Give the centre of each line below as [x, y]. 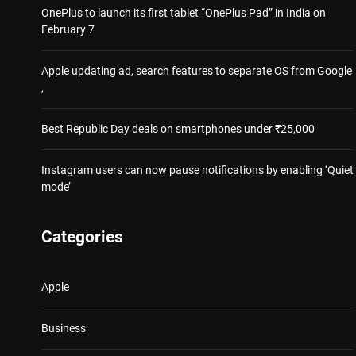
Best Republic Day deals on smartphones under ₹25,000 [178, 128]
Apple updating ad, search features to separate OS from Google [197, 70]
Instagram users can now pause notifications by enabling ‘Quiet [197, 170]
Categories [82, 236]
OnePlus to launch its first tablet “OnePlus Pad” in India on [184, 12]
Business [64, 328]
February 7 [68, 29]
